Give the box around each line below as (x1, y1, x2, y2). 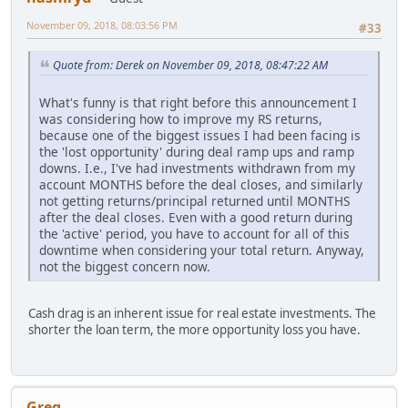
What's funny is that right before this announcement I (39, 93, 357, 111)
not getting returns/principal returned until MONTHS (39, 191, 350, 209)
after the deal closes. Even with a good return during (39, 208, 352, 226)
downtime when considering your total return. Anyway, (39, 240, 364, 259)
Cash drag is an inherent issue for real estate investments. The (28, 304, 376, 321)
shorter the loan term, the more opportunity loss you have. (28, 321, 361, 338)
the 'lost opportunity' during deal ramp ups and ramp (39, 142, 354, 160)
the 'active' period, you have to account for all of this (39, 224, 350, 242)
